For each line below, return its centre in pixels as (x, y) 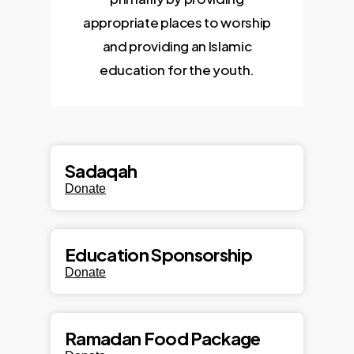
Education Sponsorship (159, 255)
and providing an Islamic (177, 45)
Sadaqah (101, 171)
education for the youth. (177, 69)
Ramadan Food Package (163, 339)
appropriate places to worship (177, 22)
